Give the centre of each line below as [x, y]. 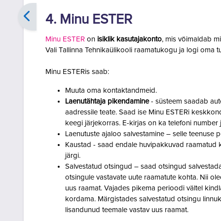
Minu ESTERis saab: [77, 72]
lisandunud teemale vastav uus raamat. [127, 210]
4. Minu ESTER [89, 20]
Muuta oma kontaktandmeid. [111, 91]
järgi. [73, 156]
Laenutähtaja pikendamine [108, 101]
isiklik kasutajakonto [129, 39]
